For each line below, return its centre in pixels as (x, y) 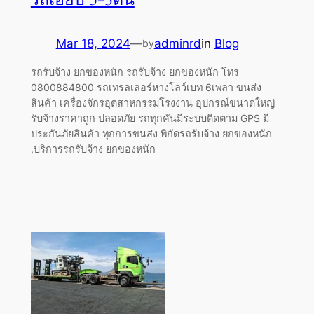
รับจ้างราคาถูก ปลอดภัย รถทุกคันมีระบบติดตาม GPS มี (150, 118)
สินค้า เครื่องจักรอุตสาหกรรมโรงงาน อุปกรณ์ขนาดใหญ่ (152, 102)
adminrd (177, 43)
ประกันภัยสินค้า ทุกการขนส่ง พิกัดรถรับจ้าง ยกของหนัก (151, 133)
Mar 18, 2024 (93, 43)
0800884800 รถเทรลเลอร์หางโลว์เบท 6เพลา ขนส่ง (146, 87)
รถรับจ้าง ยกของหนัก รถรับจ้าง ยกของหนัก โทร (135, 71)
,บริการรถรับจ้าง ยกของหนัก (93, 149)
